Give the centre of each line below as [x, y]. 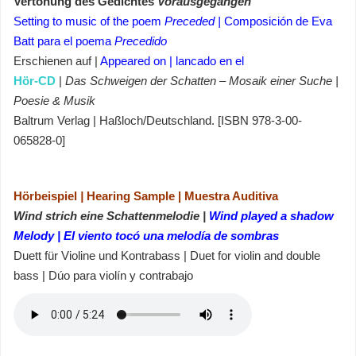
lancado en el [210, 61]
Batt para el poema [64, 41]
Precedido [141, 41]
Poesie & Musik [54, 101]
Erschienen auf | [57, 61]
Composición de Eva [278, 21]
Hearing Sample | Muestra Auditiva [182, 196]
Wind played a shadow [271, 216]
